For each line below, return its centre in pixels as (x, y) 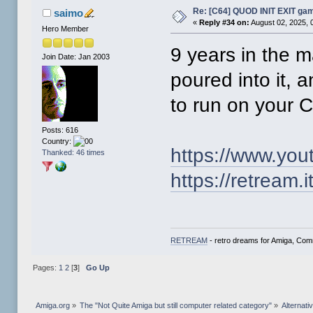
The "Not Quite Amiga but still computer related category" (176, 306)
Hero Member (66, 28)
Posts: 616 (60, 130)
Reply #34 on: (225, 22)
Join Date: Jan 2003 (76, 57)
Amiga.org (52, 306)
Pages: (45, 268)
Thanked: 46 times (74, 153)
